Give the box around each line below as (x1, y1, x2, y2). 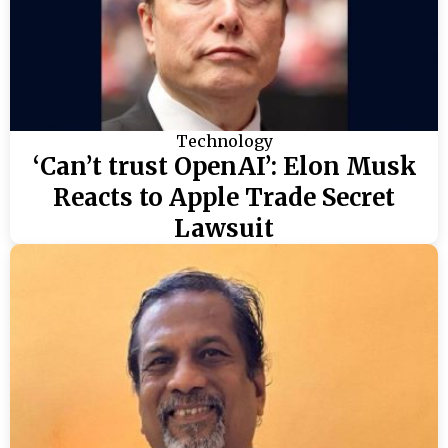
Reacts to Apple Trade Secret (53, 182, 395, 214)
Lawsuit (174, 213, 274, 245)
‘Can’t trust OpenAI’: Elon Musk (32, 151, 416, 183)
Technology (175, 131, 273, 152)
